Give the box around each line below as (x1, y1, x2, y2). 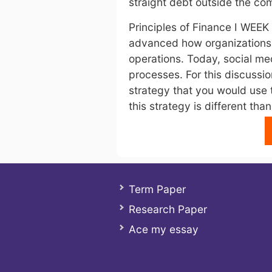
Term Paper (129, 183, 186, 195)
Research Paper (129, 203, 207, 216)
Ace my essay (129, 223, 199, 236)
